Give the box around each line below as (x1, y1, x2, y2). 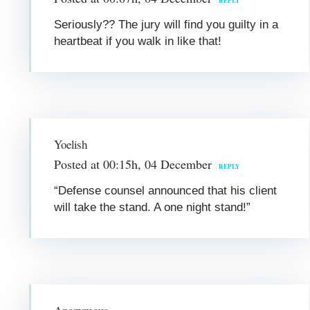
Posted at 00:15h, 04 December (54, 155, 212, 172)
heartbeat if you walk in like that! (54, 34, 222, 48)
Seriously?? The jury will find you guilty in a (54, 17, 279, 31)
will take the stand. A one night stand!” (54, 200, 251, 214)
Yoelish (54, 136, 87, 152)
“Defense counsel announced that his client (54, 183, 277, 197)
